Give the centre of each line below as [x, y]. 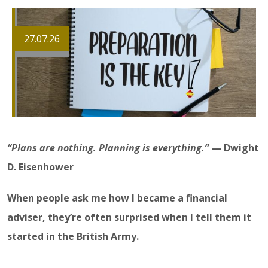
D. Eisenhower [40, 167]
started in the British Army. [73, 236]
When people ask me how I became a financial [117, 198]
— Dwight [234, 148]
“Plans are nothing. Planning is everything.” [108, 148]
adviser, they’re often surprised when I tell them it [129, 217]
